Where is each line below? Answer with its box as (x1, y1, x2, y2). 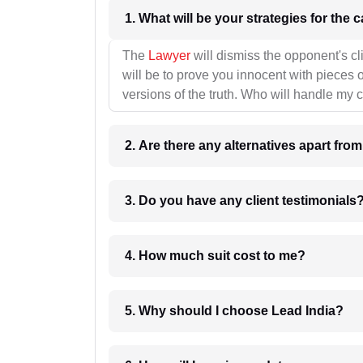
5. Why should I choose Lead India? (125, 304, 344, 318)
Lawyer (148, 49, 190, 63)
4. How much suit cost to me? (207, 249, 305, 263)
